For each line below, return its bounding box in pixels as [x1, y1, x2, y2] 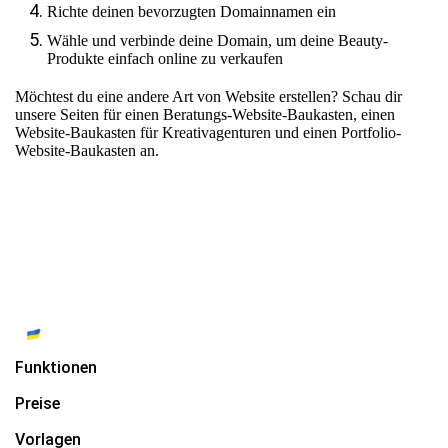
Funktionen [15, 357, 97, 377]
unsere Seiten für [15, 105, 125, 123]
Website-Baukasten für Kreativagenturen [15, 123, 271, 141]
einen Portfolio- [303, 123, 401, 141]
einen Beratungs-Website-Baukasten [125, 105, 353, 123]
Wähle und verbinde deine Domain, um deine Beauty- [47, 31, 388, 49]
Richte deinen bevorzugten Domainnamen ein [47, 2, 336, 20]
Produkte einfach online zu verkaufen [47, 49, 283, 67]
